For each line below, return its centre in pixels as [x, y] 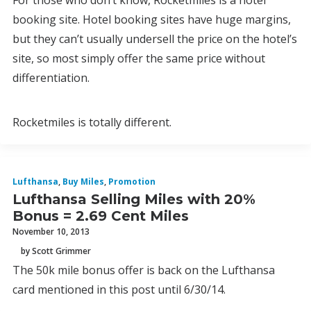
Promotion [132, 182]
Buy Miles [83, 182]
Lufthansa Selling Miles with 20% [134, 199]
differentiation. [51, 78]
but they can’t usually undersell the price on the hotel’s [155, 39]
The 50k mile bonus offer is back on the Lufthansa [144, 270]
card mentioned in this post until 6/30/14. [119, 289]
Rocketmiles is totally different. [92, 122]
